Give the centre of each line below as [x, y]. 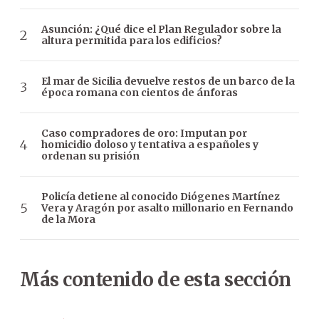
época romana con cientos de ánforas [140, 93]
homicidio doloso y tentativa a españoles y [150, 145]
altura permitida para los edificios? [132, 41]
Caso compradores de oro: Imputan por [144, 134]
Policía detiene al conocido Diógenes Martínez [161, 197]
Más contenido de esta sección [156, 280]
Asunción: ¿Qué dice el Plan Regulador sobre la [161, 30]
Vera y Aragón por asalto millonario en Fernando [167, 208]
